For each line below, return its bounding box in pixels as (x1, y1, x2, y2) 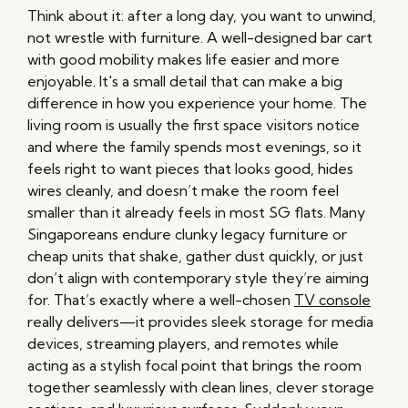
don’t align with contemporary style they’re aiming (27, 269, 369, 288)
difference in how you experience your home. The (27, 94, 367, 113)
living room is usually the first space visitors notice (27, 116, 360, 135)
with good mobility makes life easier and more (27, 50, 340, 69)
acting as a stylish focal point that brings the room (27, 356, 362, 375)
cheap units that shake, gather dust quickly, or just (27, 247, 363, 266)
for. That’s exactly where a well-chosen (27, 291, 294, 310)
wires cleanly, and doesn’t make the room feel (27, 181, 339, 200)
